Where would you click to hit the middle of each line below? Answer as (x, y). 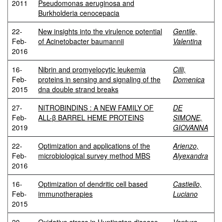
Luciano (185, 194)
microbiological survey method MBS (94, 156)
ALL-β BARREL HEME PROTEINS (91, 117)
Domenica (189, 79)
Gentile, (185, 31)
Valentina (187, 41)
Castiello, (187, 184)
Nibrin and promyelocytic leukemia (92, 69)
